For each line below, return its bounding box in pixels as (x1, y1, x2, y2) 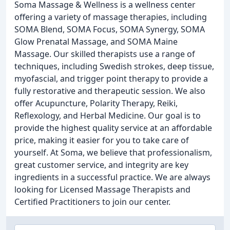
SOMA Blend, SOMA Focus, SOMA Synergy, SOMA (14, 24, 205, 35)
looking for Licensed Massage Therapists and (14, 184, 190, 195)
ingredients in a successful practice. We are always (14, 171, 210, 183)
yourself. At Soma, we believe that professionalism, (14, 147, 212, 158)
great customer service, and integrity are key (14, 159, 188, 170)
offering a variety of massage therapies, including (14, 11, 207, 23)
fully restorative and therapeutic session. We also (14, 85, 205, 97)
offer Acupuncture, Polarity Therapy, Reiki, (14, 98, 178, 109)
